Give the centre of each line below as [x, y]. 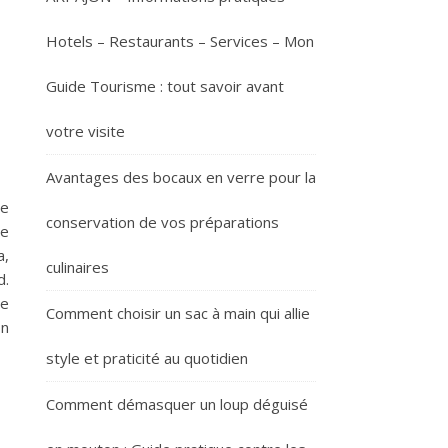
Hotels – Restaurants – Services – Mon [180, 41]
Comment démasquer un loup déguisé [177, 404]
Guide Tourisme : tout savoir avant [165, 86]
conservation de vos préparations [162, 222]
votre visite [85, 131]
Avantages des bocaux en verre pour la [181, 177]
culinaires [77, 267]
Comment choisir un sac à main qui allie [178, 313]
